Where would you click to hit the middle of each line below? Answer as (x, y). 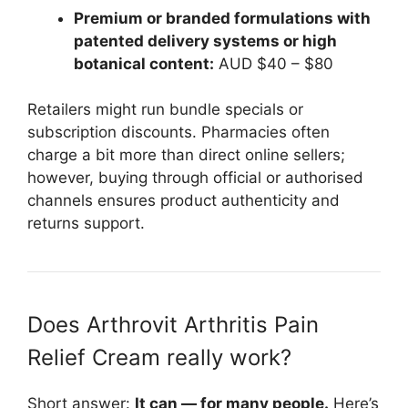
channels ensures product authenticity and (184, 201)
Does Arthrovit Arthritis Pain (173, 325)
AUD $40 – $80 (274, 63)
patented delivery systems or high (205, 41)
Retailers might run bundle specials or (165, 110)
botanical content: (144, 63)
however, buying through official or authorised (195, 178)
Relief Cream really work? (159, 358)
